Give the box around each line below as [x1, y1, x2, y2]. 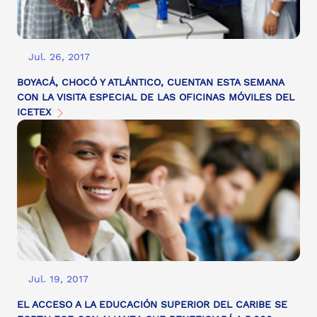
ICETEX [17, 106, 54, 118]
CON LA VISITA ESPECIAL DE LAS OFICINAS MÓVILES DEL [17, 91, 294, 103]
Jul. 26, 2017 [28, 51, 90, 63]
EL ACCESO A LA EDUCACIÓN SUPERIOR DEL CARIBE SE [17, 299, 287, 311]
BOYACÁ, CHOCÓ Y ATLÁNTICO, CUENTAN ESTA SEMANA [17, 76, 284, 88]
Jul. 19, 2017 [28, 273, 88, 285]
